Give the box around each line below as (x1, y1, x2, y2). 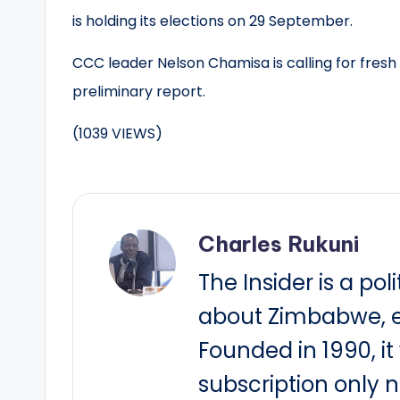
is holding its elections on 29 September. (72, 11, 353, 31)
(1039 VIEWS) (72, 123, 162, 144)
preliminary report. (72, 81, 205, 102)
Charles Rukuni (198, 230, 359, 257)
